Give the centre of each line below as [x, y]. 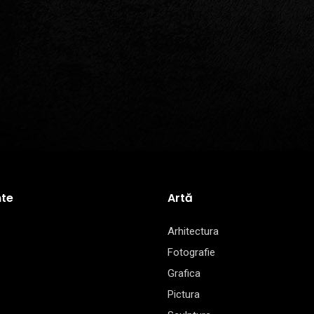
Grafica [184, 274]
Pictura [184, 295]
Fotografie [191, 253]
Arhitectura [193, 232]
